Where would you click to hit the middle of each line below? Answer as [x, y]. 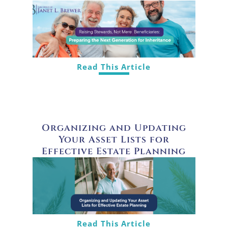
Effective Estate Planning [114, 151]
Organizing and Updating [114, 128]
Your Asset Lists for [114, 139]
